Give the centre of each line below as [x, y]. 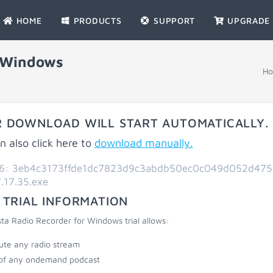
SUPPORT [173, 20]
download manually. [144, 143]
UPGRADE [247, 20]
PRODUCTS [96, 20]
